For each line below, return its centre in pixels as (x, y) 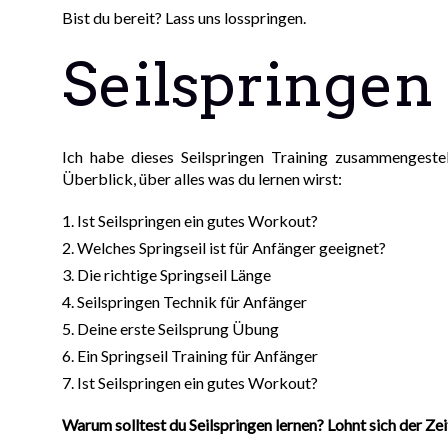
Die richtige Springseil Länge (174, 275)
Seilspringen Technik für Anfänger (192, 302)
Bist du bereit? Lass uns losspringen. (184, 18)
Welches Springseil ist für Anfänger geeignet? (232, 248)
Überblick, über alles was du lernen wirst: (202, 179)
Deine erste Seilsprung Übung (178, 329)
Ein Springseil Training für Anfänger (198, 356)
